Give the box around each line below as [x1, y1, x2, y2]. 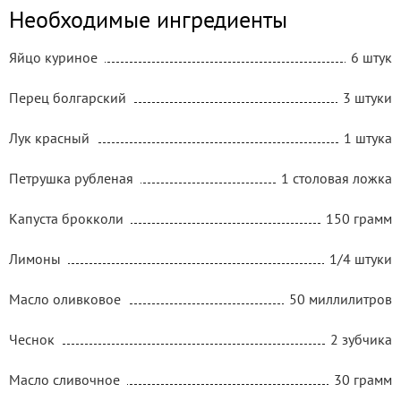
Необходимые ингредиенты [9, 4, 287, 34]
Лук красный [9, 128, 90, 147]
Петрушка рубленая [9, 168, 133, 187]
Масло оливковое [9, 289, 121, 308]
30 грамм [334, 370, 392, 388]
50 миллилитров [289, 289, 392, 308]
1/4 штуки [329, 249, 392, 268]
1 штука [344, 128, 392, 147]
